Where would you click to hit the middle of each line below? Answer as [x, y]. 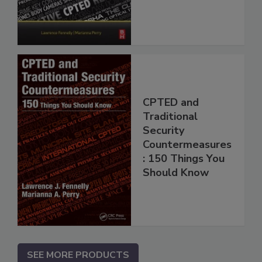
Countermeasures [187, 145]
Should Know [176, 173]
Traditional [170, 117]
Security [163, 131]
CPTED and [171, 103]
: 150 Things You [184, 159]
